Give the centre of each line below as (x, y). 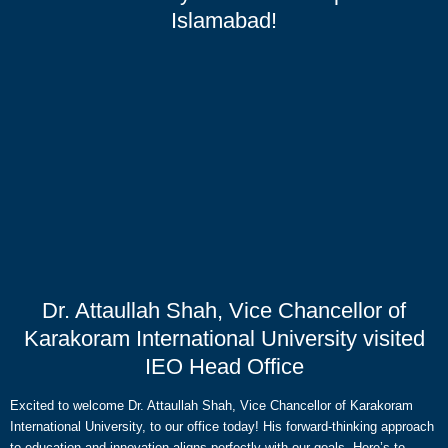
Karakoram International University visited (224, 338)
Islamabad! (224, 20)
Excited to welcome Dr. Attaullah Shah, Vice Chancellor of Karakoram (211, 405)
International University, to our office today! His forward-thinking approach (222, 426)
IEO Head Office (224, 366)
